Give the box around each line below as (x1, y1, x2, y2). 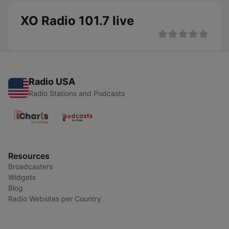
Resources (8, 151, 50, 161)
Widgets (8, 173, 36, 181)
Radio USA (29, 76, 75, 87)
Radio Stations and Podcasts (29, 89, 125, 98)
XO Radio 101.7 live (20, 13, 134, 28)
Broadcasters (8, 162, 53, 171)
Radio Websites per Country (8, 194, 101, 203)
